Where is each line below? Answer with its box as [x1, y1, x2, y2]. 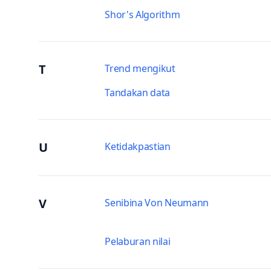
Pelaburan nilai [105, 235, 171, 248]
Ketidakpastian [105, 140, 171, 153]
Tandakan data [105, 86, 171, 99]
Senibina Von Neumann [105, 196, 209, 209]
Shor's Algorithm [105, 8, 180, 21]
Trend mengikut [105, 62, 175, 75]
